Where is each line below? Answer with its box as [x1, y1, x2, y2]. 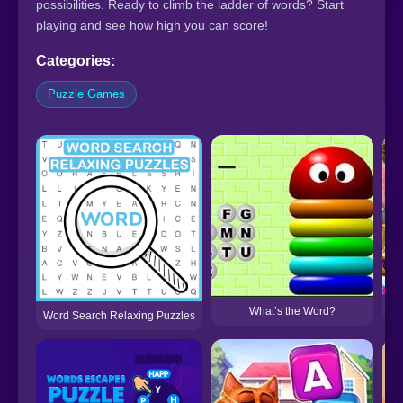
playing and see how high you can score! [36, 18, 268, 32]
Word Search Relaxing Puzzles [43, 309, 195, 322]
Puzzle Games [48, 87, 125, 101]
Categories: [36, 53, 115, 68]
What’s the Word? [249, 305, 336, 318]
